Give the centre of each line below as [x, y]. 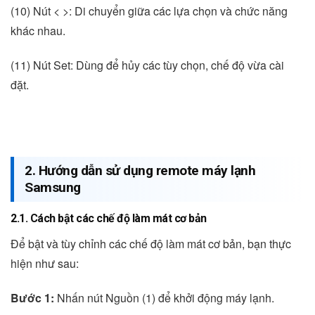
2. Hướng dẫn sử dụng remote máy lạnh [140, 171]
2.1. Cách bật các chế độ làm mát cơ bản [109, 218]
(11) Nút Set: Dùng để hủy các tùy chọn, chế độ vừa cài [147, 65]
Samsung [53, 188]
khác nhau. [38, 30]
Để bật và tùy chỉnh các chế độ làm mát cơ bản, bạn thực [151, 244]
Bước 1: [32, 297]
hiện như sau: [45, 263]
